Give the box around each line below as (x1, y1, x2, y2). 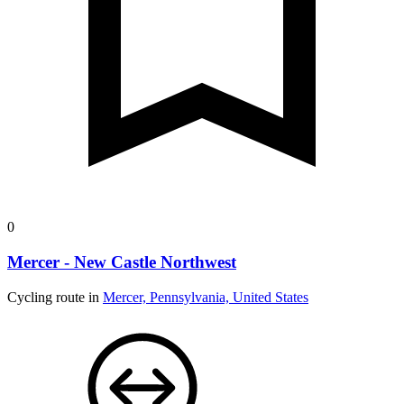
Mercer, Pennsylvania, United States (103, 289, 308, 305)
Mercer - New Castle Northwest (7, 252, 236, 271)
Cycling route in (7, 289, 103, 305)
